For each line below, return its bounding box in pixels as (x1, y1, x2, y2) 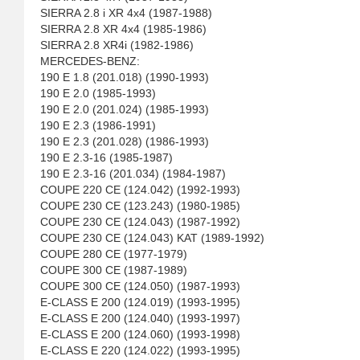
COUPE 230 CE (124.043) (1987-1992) (40, 215, 240, 228)
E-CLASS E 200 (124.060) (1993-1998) (40, 328, 240, 341)
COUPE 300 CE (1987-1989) (40, 264, 187, 276)
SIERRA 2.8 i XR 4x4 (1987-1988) (40, 6, 212, 19)
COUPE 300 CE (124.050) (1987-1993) (40, 280, 240, 292)
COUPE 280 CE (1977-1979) (40, 247, 187, 260)
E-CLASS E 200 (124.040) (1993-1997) (40, 312, 240, 325)
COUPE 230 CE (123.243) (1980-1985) (40, 199, 240, 212)
